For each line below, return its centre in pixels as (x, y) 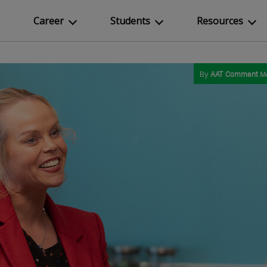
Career (49, 21)
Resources (220, 21)
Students (130, 21)
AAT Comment (234, 74)
